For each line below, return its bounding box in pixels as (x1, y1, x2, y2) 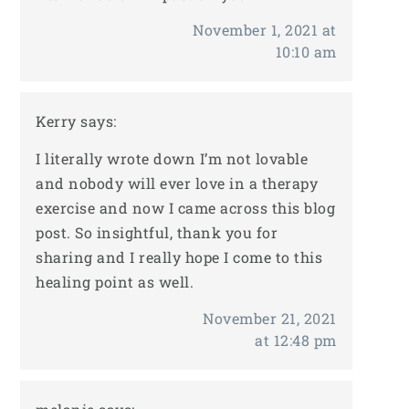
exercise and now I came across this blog (36, 198, 335, 218)
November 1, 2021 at (193, 20, 337, 40)
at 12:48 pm (255, 330, 337, 350)
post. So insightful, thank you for (36, 223, 278, 243)
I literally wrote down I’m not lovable (36, 149, 308, 169)
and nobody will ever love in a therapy (36, 173, 318, 194)
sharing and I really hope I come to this (36, 247, 322, 267)
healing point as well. (36, 272, 194, 292)
